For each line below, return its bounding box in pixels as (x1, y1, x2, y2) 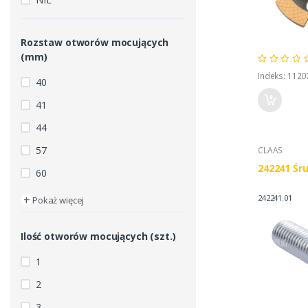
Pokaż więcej (32, 194, 85, 207)
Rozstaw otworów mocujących (21, 36, 169, 49)
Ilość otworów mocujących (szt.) (21, 230, 176, 243)
